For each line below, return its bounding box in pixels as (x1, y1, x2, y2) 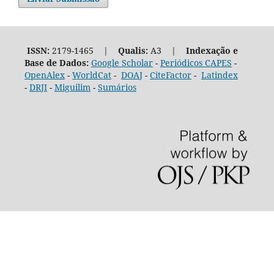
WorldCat (72, 68, 111, 81)
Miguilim (54, 81, 91, 93)
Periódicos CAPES (160, 56, 232, 68)
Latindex (201, 68, 238, 81)
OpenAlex (24, 68, 65, 81)
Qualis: (117, 44, 148, 56)
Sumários (97, 81, 136, 93)
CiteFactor (149, 68, 191, 81)
